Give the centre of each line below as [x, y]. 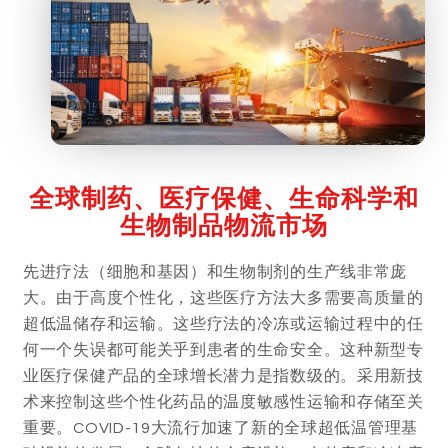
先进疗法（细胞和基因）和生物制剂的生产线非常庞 [215, 271]
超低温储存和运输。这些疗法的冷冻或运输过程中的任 [223, 323]
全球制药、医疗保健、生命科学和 [224, 197]
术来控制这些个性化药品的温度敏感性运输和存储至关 [223, 401]
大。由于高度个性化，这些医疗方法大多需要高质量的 [223, 297]
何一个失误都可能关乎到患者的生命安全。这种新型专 [223, 349]
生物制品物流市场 [224, 224]
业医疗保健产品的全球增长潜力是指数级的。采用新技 [223, 375]
